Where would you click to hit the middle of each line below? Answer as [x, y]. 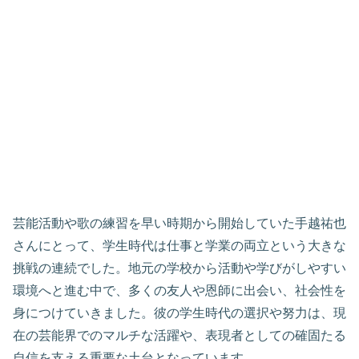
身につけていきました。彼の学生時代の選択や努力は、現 [179, 313]
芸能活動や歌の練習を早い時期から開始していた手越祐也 [179, 223]
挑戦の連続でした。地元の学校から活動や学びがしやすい [179, 268]
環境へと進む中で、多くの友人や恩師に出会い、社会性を [179, 290]
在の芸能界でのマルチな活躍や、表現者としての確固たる [179, 335]
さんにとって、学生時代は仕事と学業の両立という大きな [179, 245]
